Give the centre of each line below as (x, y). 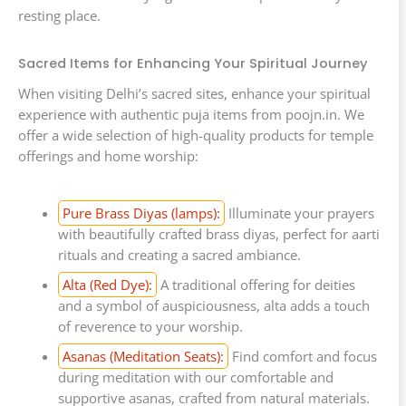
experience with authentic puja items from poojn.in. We (191, 114)
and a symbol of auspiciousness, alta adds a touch (213, 305)
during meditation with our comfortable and (195, 377)
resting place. (59, 15)
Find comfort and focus (302, 356)
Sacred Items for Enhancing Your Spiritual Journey (193, 63)
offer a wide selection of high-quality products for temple (196, 135)
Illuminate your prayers (299, 213)
